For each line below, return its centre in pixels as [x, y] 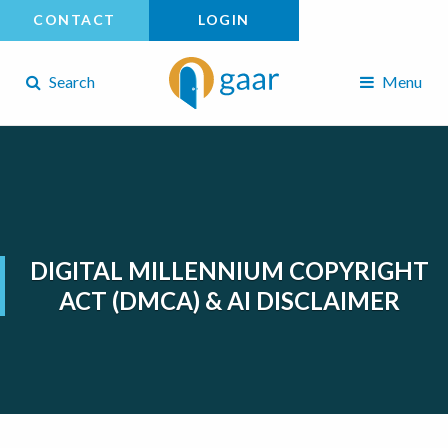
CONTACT [74, 20]
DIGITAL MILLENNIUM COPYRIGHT [229, 271]
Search [70, 81]
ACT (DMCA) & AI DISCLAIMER [229, 301]
